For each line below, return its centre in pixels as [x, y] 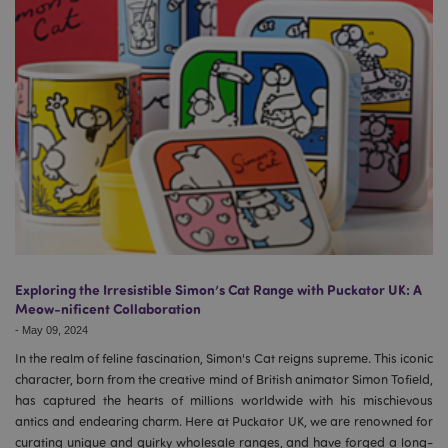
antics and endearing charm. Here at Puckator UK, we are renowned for [224, 420]
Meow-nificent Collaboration [108, 308]
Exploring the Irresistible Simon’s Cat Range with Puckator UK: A [218, 289]
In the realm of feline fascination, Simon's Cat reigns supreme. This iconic [224, 357]
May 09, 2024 [53, 329]
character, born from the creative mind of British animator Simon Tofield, [224, 378]
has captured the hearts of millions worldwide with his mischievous [224, 399]
